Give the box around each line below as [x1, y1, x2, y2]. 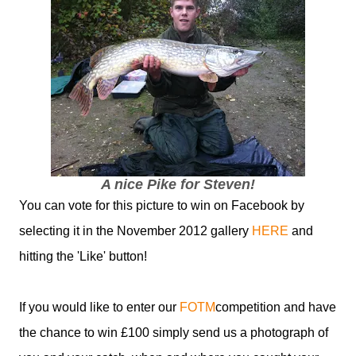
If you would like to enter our [19, 300, 180, 314]
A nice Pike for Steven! [101, 176, 255, 192]
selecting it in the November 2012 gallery [19, 224, 252, 238]
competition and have [215, 300, 336, 314]
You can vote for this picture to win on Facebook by [19, 199, 304, 212]
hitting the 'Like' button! [19, 250, 147, 263]
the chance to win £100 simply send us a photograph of [19, 326, 328, 339]
